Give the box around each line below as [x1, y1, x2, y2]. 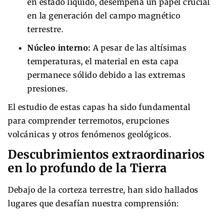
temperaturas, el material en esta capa [27, 56, 179, 66]
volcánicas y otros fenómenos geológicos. [8, 129, 171, 139]
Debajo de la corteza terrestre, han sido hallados [8, 184, 199, 195]
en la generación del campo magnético [27, 10, 180, 20]
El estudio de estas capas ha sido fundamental [8, 102, 191, 112]
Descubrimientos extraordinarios [8, 146, 205, 162]
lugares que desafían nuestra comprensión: [8, 198, 179, 208]
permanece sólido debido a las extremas [27, 70, 185, 80]
